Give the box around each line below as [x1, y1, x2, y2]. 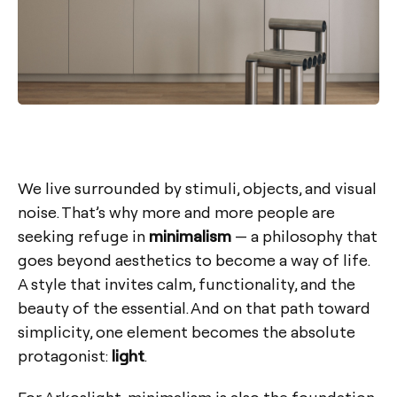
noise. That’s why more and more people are [18, 201, 335, 222]
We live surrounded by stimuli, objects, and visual [18, 177, 377, 198]
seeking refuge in [18, 225, 149, 246]
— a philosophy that [231, 225, 378, 246]
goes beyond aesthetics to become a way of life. [18, 249, 370, 270]
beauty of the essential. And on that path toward [18, 297, 370, 318]
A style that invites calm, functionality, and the [18, 273, 355, 294]
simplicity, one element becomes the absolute [18, 321, 355, 342]
